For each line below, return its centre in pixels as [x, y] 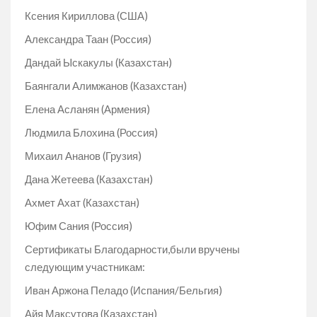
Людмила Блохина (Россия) [91, 132]
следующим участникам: [85, 266]
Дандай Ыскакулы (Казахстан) [98, 62]
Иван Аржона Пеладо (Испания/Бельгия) [123, 290]
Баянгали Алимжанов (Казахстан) [106, 85]
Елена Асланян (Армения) [87, 109]
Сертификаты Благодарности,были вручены [132, 249]
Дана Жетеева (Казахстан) [89, 179]
